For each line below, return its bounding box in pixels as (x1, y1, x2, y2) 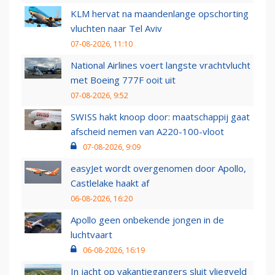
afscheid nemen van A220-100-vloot (71, 125, 224, 137)
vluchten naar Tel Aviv (71, 21, 162, 34)
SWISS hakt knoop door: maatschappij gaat (71, 110, 250, 123)
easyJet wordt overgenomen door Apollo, (71, 161, 246, 174)
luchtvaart (71, 228, 112, 241)
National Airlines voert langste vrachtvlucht (71, 58, 250, 71)
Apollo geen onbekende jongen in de (71, 213, 224, 226)
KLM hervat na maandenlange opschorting (71, 7, 249, 20)
